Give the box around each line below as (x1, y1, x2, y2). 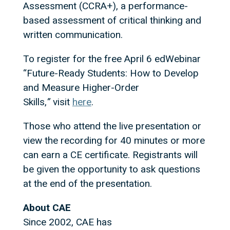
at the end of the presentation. (23, 178, 152, 189)
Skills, (23, 96, 47, 108)
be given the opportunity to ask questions (23, 163, 200, 175)
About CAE (23, 202, 71, 214)
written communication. (23, 29, 123, 41)
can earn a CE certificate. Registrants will (23, 149, 198, 161)
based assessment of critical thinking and (23, 14, 201, 26)
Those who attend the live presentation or (23, 120, 201, 132)
